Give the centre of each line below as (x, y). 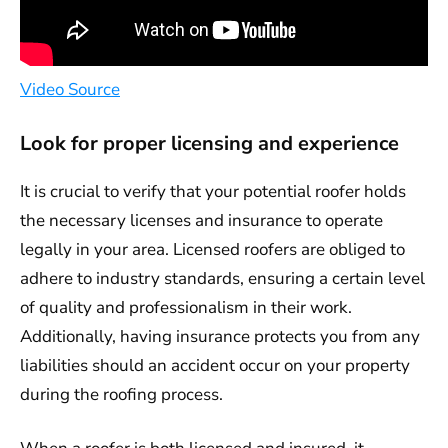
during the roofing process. (121, 394)
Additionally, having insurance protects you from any (220, 336)
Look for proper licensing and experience (209, 143)
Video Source (70, 90)
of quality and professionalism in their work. (186, 307)
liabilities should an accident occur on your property (215, 365)
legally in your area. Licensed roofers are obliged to (212, 249)
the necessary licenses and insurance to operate (201, 220)
